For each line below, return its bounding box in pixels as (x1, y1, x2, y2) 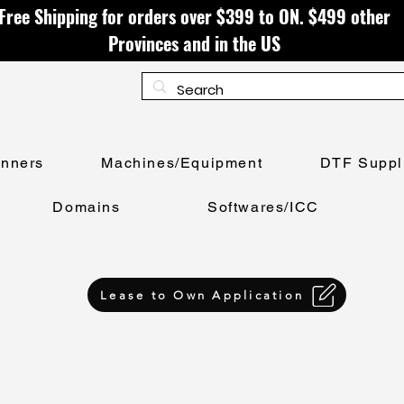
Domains (52, 198, 121, 216)
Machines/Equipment (101, 154, 263, 172)
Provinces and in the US (108, 30, 280, 57)
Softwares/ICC (207, 198, 319, 216)
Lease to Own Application (100, 288, 304, 302)
